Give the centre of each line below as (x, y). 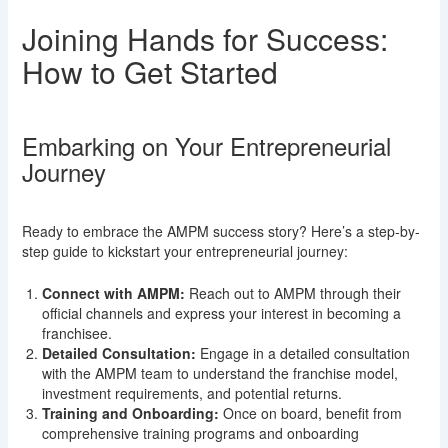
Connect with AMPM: (113, 293)
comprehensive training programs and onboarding (200, 433)
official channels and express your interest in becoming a (221, 313)
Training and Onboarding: (130, 413)
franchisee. (76, 333)
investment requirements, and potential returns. (191, 393)
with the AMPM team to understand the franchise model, (219, 373)
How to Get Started (149, 72)
